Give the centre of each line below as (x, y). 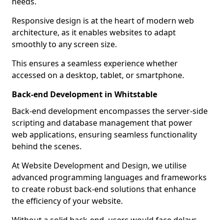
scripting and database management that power (102, 123)
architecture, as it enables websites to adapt (94, 32)
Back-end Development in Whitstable (84, 94)
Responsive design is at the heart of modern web (103, 21)
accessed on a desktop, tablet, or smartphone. (98, 75)
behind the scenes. (47, 146)
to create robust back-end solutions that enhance (104, 189)
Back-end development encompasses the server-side (110, 111)
